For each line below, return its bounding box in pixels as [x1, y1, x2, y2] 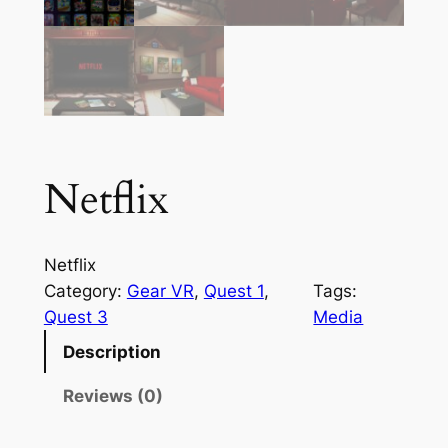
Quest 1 [203, 281, 264, 302]
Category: [43, 281, 127, 302]
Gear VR [126, 281, 194, 302]
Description [62, 341, 161, 362]
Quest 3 [43, 307, 108, 328]
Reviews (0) [62, 386, 163, 407]
